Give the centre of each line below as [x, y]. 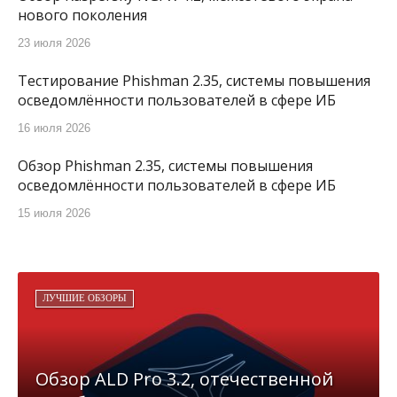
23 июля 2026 [54, 43]
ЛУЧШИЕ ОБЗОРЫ [85, 298]
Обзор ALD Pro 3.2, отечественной [184, 379]
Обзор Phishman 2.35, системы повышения [165, 166]
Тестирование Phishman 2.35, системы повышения [194, 81]
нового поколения [82, 15]
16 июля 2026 [54, 128]
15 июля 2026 [54, 213]
